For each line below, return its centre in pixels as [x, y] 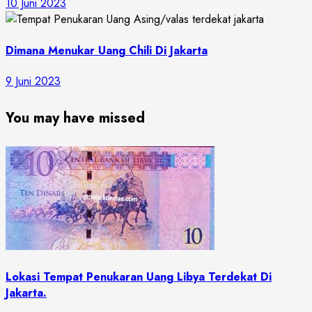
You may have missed [75, 118]
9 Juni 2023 [33, 81]
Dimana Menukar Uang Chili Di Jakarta [107, 50]
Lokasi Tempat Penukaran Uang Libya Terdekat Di [139, 277]
